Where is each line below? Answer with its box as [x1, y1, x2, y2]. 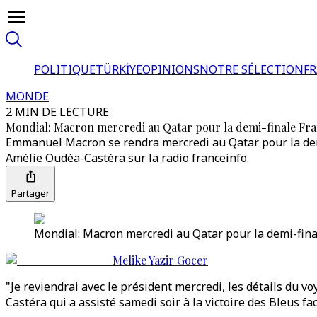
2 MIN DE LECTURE [6, 104, 109, 120]
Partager [11, 187, 50, 200]
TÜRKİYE [96, 62, 142, 77]
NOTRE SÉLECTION [200, 62, 304, 77]
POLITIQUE [34, 62, 96, 77]
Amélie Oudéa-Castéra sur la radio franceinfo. [6, 150, 249, 166]
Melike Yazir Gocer [113, 253, 208, 267]
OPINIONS [142, 62, 200, 77]
